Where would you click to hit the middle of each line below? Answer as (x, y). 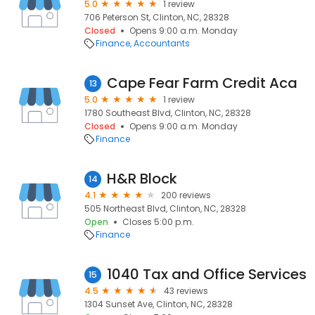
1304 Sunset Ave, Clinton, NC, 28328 (159, 304)
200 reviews (186, 195)
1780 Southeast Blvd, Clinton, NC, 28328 (168, 113)
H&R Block (142, 179)
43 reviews (186, 291)
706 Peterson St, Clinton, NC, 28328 (157, 17)
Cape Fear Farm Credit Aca (202, 83)
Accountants (162, 43)
